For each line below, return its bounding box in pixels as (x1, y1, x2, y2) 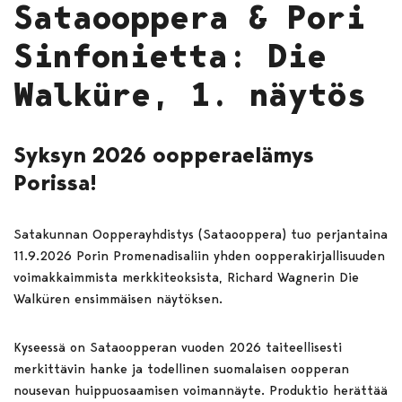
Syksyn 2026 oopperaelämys (13, 142, 314, 169)
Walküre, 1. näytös (13, 75, 366, 115)
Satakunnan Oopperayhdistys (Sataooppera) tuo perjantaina (13, 226, 388, 243)
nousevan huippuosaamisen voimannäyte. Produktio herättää (13, 382, 388, 399)
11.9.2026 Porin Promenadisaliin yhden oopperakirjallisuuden (13, 248, 385, 265)
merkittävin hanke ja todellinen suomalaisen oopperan (13, 361, 349, 378)
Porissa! (13, 170, 97, 197)
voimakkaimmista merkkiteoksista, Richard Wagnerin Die (13, 269, 359, 286)
